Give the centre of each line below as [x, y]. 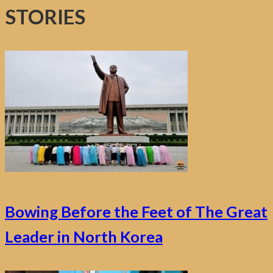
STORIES [45, 17]
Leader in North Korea [84, 237]
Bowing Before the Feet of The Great [136, 212]
